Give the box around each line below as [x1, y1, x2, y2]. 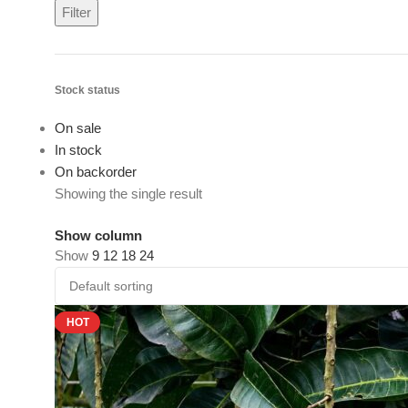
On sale [55, 120, 101, 137]
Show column [55, 227, 142, 243]
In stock [55, 142, 102, 158]
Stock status [55, 83, 120, 97]
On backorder [55, 164, 137, 180]
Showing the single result [55, 186, 202, 202]
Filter [62, 4, 91, 20]
